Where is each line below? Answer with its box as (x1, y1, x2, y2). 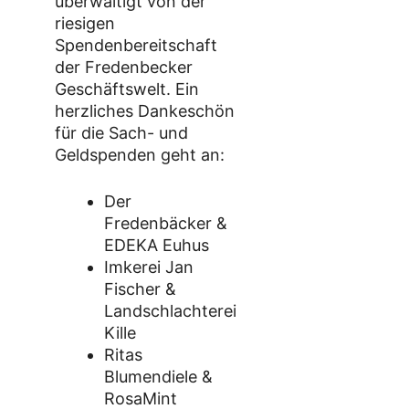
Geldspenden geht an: (55, 145, 225, 164)
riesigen (55, 14, 115, 33)
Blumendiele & (104, 367, 213, 386)
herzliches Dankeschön (55, 101, 235, 121)
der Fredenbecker (55, 58, 193, 77)
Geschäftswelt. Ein (55, 79, 199, 99)
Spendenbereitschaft (55, 36, 217, 55)
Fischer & (104, 279, 176, 299)
